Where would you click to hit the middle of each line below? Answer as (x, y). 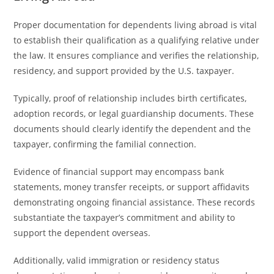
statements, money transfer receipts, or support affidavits (132, 187)
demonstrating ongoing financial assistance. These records (135, 202)
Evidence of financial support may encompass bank (119, 172)
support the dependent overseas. (82, 233)
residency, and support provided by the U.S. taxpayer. (124, 71)
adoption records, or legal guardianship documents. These (134, 113)
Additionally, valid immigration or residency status (117, 260)
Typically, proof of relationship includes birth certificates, (130, 98)
